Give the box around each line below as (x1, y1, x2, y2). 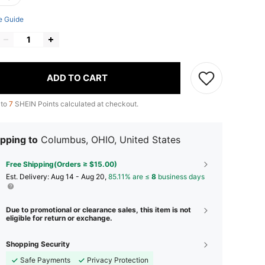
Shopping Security (6, 239, 70, 248)
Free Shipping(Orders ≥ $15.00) (6, 159, 117, 169)
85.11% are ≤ (108, 172, 151, 181)
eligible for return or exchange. (6, 213, 112, 222)
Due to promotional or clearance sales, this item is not (6, 205, 191, 214)
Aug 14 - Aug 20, (51, 172, 108, 181)
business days (156, 172, 205, 181)
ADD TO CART (47, 72, 108, 84)
